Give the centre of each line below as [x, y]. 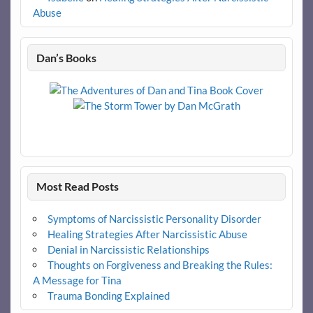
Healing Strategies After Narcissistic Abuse [147, 234]
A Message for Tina [77, 281]
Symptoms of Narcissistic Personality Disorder [154, 219]
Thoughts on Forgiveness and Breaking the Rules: [160, 265]
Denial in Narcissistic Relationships [128, 250]
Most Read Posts [78, 187]
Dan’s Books [67, 57]
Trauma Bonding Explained [108, 296]
